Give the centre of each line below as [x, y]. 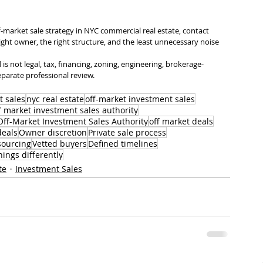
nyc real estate [55, 99]
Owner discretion [53, 132]
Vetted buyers [60, 144]
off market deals [181, 121]
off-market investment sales [140, 99]
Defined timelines [123, 144]
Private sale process [127, 132]
